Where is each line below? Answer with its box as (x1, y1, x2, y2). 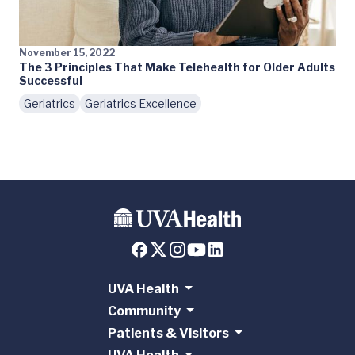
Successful (19, 73, 82, 87)
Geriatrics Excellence (85, 96, 197, 110)
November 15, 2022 (19, 46, 115, 59)
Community (107, 303, 181, 319)
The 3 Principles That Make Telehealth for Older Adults (19, 59, 335, 74)
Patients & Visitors (107, 326, 229, 341)
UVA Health (107, 281, 179, 296)
